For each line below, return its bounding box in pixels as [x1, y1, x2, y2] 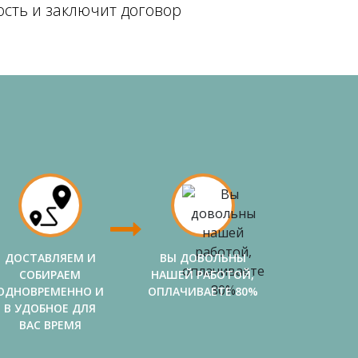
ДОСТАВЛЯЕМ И [4, 250, 96, 265]
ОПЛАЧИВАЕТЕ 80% [147, 284, 258, 299]
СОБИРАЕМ [19, 267, 81, 282]
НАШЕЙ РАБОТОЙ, [151, 267, 254, 282]
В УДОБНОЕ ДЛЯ [4, 300, 96, 316]
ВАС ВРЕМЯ [18, 317, 82, 332]
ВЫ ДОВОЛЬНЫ [159, 250, 246, 265]
